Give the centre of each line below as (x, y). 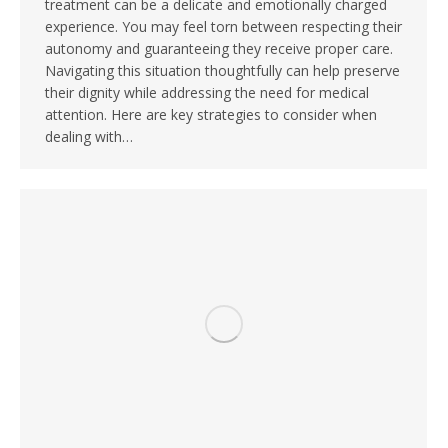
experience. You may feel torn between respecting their (223, 27)
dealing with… (89, 137)
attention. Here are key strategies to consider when (211, 115)
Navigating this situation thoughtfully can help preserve (222, 71)
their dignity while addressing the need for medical (207, 93)
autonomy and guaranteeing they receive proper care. (219, 49)
